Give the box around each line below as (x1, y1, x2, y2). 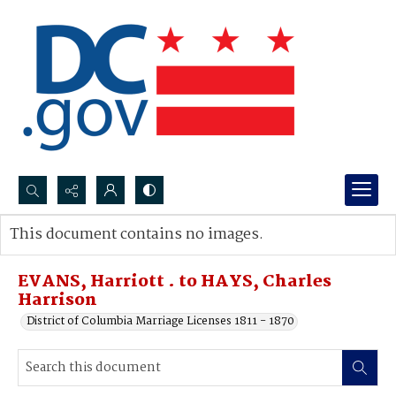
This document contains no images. (10, 223, 263, 247)
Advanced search (27, 243, 118, 262)
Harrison (18, 287, 97, 314)
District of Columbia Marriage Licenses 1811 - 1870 (27, 312, 294, 331)
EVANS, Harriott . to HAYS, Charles (18, 269, 331, 295)
